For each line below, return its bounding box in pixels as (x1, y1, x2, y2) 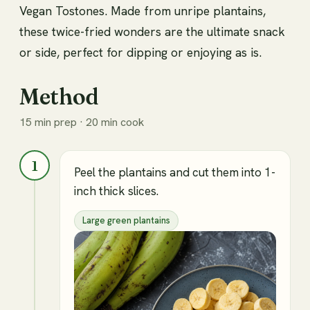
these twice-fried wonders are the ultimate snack (19, 24, 285, 40)
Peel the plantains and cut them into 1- (74, 165, 275, 181)
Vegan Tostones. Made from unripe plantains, (19, 3, 266, 19)
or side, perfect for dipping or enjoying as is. (19, 44, 262, 61)
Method (19, 83, 100, 111)
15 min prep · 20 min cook (19, 115, 144, 130)
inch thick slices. (74, 183, 158, 199)
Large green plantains (82, 215, 170, 227)
